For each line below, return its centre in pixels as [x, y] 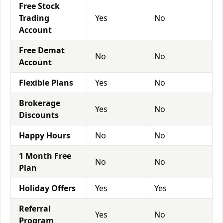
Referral [35, 209]
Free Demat [42, 50]
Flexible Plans [46, 83]
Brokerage [40, 103]
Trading [34, 18]
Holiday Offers [47, 188]
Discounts [39, 115]
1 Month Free [45, 156]
